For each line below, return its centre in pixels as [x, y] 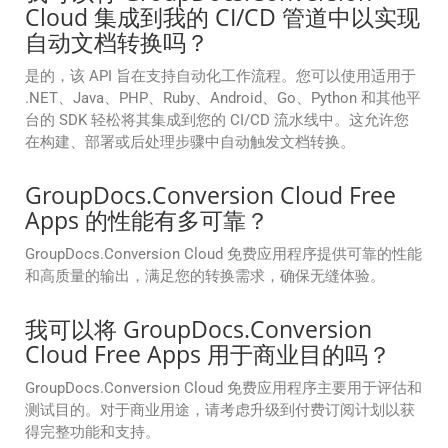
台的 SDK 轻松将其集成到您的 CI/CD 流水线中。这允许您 [217, 120]
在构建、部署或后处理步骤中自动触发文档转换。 [190, 142]
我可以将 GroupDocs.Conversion [198, 329]
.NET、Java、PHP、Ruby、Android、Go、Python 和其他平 [223, 98]
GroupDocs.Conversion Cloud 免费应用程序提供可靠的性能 [223, 254]
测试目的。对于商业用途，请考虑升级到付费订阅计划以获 [220, 410]
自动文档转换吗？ [117, 42]
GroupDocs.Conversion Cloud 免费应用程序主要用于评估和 [223, 388]
